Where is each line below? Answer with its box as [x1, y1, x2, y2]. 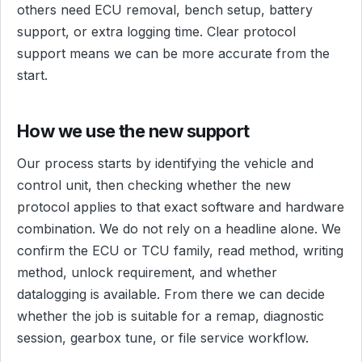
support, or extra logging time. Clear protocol [17, 23, 296, 40]
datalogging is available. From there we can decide [17, 286, 325, 303]
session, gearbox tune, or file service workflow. [17, 330, 309, 347]
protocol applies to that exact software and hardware [17, 199, 344, 216]
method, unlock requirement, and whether [17, 264, 277, 281]
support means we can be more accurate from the [17, 44, 330, 61]
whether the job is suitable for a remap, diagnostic [17, 308, 324, 325]
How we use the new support [17, 120, 250, 142]
